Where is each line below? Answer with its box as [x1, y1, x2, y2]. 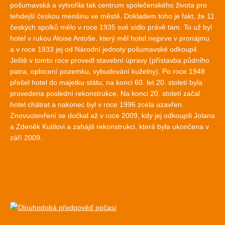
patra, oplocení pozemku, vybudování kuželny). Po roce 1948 [10, 67, 205, 75]
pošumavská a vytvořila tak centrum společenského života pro [10, 1, 207, 9]
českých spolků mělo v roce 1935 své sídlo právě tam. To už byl [10, 23, 212, 31]
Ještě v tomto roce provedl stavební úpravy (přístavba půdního [10, 56, 209, 64]
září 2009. [10, 134, 42, 142]
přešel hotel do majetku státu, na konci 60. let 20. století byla [10, 78, 202, 86]
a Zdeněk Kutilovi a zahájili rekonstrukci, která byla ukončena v [10, 123, 209, 131]
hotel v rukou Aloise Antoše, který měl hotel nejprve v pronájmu [10, 34, 209, 42]
